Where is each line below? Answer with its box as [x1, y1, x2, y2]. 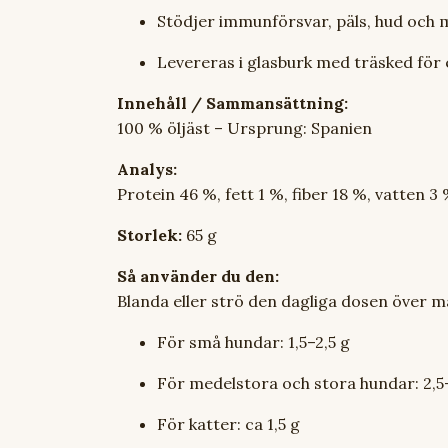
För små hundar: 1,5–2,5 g [157, 332, 350, 352]
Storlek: [117, 225, 182, 245]
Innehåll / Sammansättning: [117, 93, 348, 113]
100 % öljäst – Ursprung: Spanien [117, 118, 372, 138]
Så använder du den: [117, 266, 279, 286]
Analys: [117, 159, 177, 179]
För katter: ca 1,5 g [157, 414, 300, 434]
